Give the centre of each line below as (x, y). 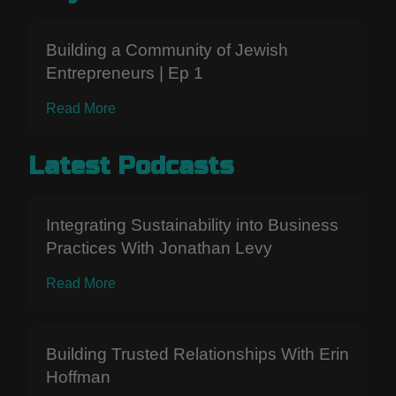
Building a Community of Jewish (167, 49)
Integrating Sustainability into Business (192, 225)
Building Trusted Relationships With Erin (198, 354)
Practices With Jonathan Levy (159, 247)
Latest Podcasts (131, 166)
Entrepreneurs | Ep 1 (125, 72)
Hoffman (78, 377)
